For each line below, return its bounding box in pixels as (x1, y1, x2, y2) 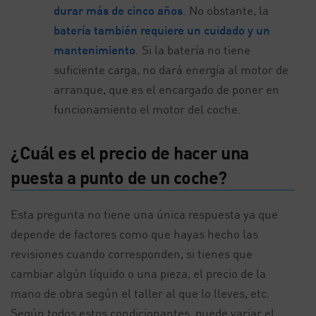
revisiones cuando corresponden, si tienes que (11, 245, 253, 261)
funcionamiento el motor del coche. (54, 101, 242, 116)
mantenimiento (54, 42, 136, 57)
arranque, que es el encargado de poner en (54, 81, 280, 97)
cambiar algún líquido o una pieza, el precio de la (11, 265, 266, 281)
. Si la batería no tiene (135, 42, 251, 57)
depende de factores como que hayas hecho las (11, 226, 258, 241)
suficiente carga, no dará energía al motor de (54, 61, 289, 77)
